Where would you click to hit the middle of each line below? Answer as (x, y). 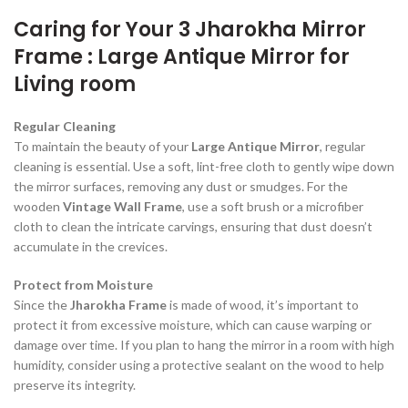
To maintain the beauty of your (102, 146)
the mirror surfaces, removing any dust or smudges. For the (181, 186)
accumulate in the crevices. (91, 246)
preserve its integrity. (75, 384)
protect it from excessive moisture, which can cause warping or (193, 324)
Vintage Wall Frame (122, 206)
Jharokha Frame (118, 304)
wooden (38, 206)
